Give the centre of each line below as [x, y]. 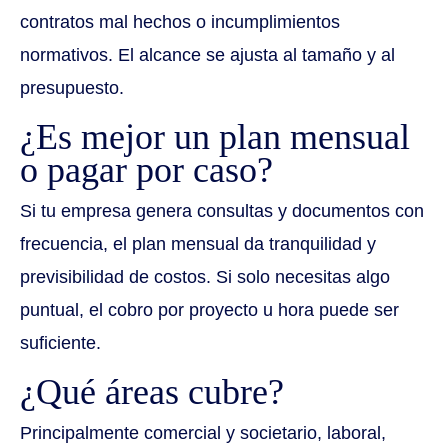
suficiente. [60, 343]
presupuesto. [72, 88]
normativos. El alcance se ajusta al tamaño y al [207, 55]
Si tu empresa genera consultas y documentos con [222, 211]
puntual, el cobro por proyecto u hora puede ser [209, 310]
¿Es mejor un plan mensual [215, 137]
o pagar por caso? [146, 170]
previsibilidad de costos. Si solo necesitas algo [205, 277]
